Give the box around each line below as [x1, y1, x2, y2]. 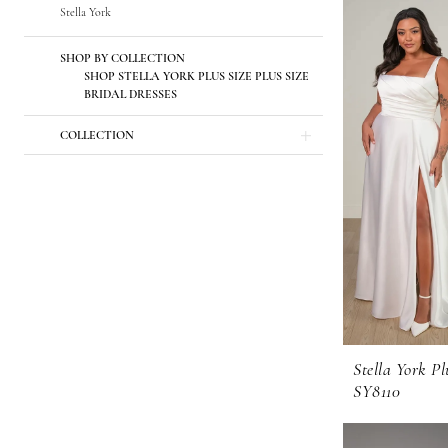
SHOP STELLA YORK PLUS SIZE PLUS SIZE [84, 69, 309, 84]
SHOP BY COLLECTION [60, 51, 185, 66]
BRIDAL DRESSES [84, 87, 177, 102]
